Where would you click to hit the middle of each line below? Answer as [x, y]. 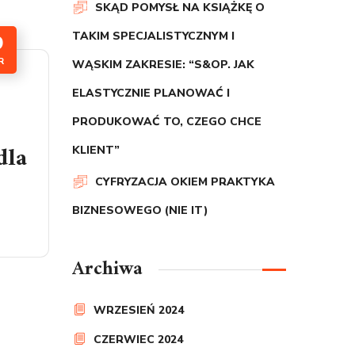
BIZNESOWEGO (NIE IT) [140, 210]
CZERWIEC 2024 [138, 340]
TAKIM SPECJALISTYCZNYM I [153, 36]
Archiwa [107, 269]
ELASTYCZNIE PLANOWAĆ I [151, 93]
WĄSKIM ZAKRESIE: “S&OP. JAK [163, 65]
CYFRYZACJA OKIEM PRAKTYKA [185, 182]
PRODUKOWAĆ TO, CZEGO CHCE [167, 122]
